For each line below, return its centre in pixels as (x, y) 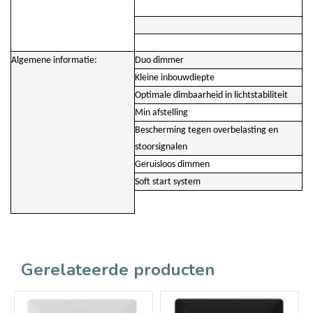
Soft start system (168, 182)
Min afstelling (161, 113)
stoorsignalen (161, 147)
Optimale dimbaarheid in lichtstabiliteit (211, 96)
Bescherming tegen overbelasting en (206, 131)
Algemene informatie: (54, 61)
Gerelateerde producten (118, 270)
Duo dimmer (159, 61)
